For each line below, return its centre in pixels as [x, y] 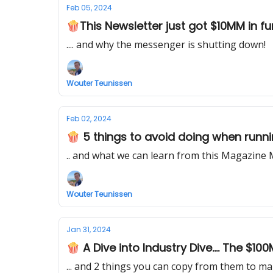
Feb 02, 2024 [89, 119]
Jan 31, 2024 [89, 229]
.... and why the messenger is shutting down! [166, 44]
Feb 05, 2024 [89, 8]
